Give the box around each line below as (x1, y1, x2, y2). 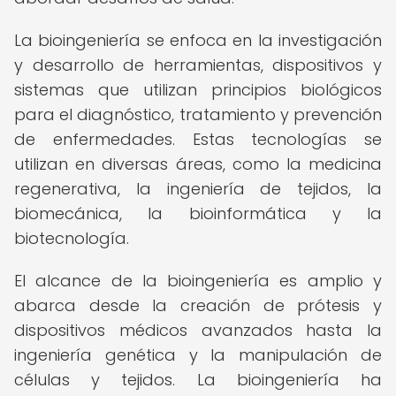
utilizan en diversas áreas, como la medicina (14, 153, 382, 175)
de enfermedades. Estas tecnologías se (14, 128, 382, 150)
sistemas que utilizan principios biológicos (14, 79, 382, 101)
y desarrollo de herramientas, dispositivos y (14, 54, 382, 76)
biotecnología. (14, 227, 129, 249)
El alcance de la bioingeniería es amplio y (14, 270, 382, 292)
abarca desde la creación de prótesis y (14, 294, 382, 316)
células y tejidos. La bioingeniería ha (14, 369, 382, 391)
